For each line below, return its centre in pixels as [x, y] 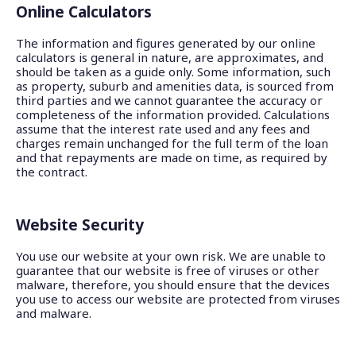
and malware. [54, 313]
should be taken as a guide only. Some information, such [173, 72]
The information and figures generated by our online [166, 43]
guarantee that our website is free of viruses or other [168, 270]
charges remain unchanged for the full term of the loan [172, 143]
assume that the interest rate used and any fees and [163, 129]
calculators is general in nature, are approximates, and [170, 57]
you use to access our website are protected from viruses [178, 299]
